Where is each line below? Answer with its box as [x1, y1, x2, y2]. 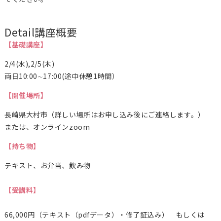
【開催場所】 [4, 90, 48, 100]
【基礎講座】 [4, 39, 48, 49]
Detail [4, 24, 35, 39]
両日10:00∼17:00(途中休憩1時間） [4, 71, 119, 81]
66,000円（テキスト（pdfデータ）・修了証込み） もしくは [4, 209, 205, 220]
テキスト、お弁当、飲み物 [4, 160, 91, 170]
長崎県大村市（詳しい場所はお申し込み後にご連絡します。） [4, 109, 205, 119]
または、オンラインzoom [4, 121, 90, 132]
